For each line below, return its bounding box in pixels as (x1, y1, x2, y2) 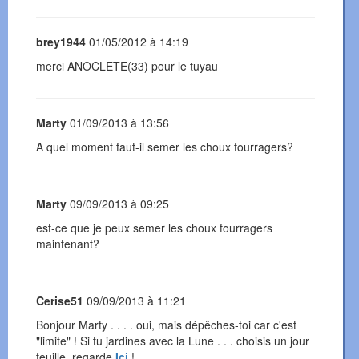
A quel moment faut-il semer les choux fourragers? (36, 139, 293, 155)
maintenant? (36, 236, 99, 252)
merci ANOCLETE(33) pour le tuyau (36, 58, 218, 75)
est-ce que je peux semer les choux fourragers (36, 220, 272, 236)
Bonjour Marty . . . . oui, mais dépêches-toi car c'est (36, 317, 296, 333)
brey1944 (36, 34, 86, 50)
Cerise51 (36, 292, 83, 309)
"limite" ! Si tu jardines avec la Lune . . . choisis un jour (36, 333, 309, 349)
